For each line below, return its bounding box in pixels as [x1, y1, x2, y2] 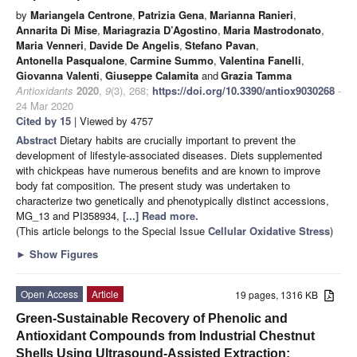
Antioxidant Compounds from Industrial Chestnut [16, 328, 315, 343]
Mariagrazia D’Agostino [103, 22, 218, 37]
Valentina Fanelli [219, 52, 301, 68]
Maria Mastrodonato [223, 22, 321, 37]
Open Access [21, 286, 78, 300]
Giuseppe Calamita [105, 67, 198, 83]
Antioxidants [16, 82, 73, 98]
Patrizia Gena [138, 6, 204, 22]
